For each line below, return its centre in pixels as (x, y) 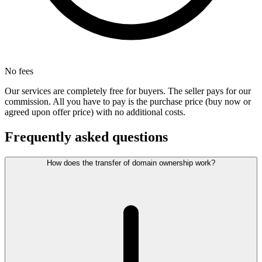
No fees (19, 71)
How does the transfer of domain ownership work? (131, 163)
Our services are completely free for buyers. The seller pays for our (128, 91)
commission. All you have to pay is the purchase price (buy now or (128, 102)
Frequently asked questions (86, 137)
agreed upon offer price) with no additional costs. (95, 112)
